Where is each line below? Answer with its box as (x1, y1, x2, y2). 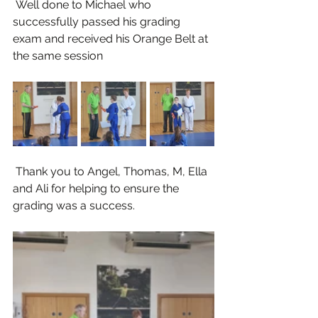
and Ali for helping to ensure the (13, 181, 182, 195)
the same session (13, 48, 103, 62)
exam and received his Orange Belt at (13, 31, 211, 45)
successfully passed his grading (13, 14, 183, 28)
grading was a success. (13, 198, 135, 212)
